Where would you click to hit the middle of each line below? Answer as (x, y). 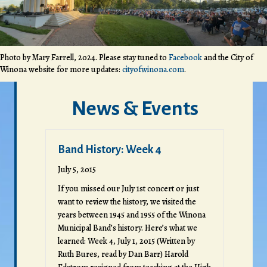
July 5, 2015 (77, 169)
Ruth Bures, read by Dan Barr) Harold (123, 254)
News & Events (135, 108)
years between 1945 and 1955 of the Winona (132, 215)
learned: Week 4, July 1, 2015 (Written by (126, 241)
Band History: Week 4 (110, 149)
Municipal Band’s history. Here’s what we (128, 228)
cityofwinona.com (153, 69)
